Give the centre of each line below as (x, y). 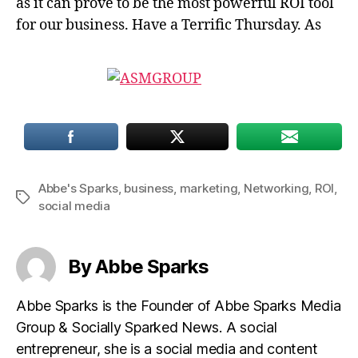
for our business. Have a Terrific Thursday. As (169, 25)
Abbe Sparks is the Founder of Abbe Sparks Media (179, 306)
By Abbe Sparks (139, 267)
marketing (209, 188)
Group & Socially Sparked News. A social (147, 327)
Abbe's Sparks (78, 188)
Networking (276, 188)
